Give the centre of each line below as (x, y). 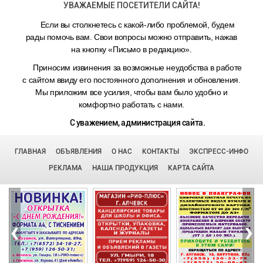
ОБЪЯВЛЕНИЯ (79, 152)
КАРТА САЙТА (191, 168)
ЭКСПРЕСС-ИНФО (219, 152)
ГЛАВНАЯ (30, 152)
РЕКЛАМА (65, 168)
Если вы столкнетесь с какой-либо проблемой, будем (137, 25)
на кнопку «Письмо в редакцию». (131, 50)
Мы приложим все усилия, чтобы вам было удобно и (131, 92)
